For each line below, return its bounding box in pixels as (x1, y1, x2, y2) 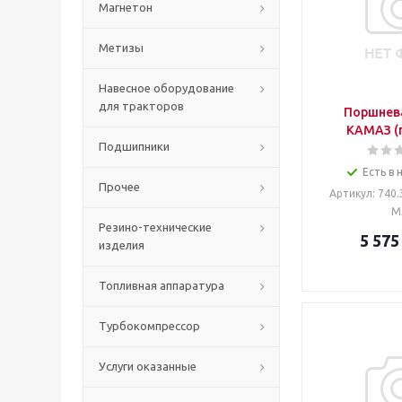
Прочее (99, 180, 140, 193)
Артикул (329, 188, 372, 199)
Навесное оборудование (99, 82, 234, 94)
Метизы (99, 41, 144, 54)
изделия (99, 239, 144, 251)
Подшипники (99, 140, 170, 153)
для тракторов (99, 100, 184, 112)
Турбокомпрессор (99, 319, 200, 332)
